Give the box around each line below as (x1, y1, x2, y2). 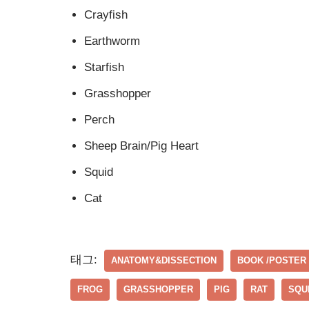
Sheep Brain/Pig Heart (84, 139, 199, 153)
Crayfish (84, 8, 128, 22)
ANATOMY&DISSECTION (111, 255, 217, 266)
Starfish (84, 61, 124, 74)
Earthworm (84, 34, 140, 48)
